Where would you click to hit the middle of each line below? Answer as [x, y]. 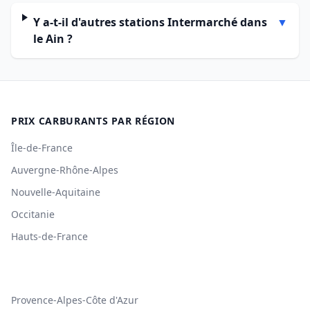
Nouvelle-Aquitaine [56, 192]
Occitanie [33, 214]
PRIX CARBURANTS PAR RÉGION [93, 121]
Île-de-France [42, 148]
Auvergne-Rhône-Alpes [65, 170]
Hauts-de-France [49, 236]
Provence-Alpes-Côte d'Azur [75, 300]
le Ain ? [53, 39]
